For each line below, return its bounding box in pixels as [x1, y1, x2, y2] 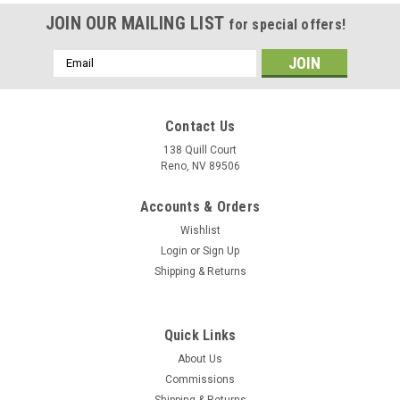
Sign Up [203, 244, 240, 257]
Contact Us [164, 117, 236, 135]
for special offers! [229, 15, 346, 33]
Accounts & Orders [139, 197, 261, 215]
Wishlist [179, 223, 221, 237]
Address [53, 69, 101, 84]
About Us [178, 352, 222, 365]
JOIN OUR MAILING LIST [45, 12, 229, 34]
